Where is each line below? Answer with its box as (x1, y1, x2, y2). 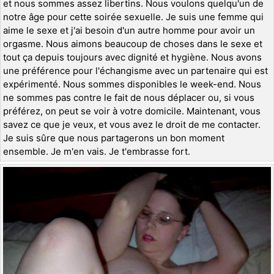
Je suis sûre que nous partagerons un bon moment (3, 132, 224, 144)
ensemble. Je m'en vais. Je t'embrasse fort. (3, 146, 190, 158)
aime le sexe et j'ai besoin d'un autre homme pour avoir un (3, 24, 255, 37)
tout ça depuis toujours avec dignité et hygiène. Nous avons (3, 51, 262, 64)
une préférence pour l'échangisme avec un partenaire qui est (3, 65, 268, 77)
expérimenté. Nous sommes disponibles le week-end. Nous (3, 78, 261, 91)
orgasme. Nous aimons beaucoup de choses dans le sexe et (3, 38, 262, 50)
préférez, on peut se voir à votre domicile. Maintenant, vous (3, 105, 261, 117)
